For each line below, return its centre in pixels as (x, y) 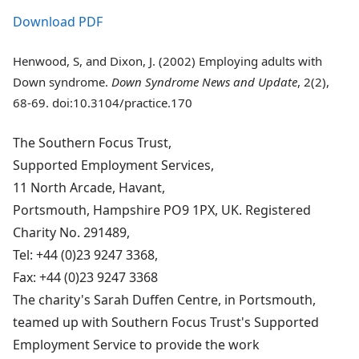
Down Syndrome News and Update (204, 82)
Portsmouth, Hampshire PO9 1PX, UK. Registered (162, 210)
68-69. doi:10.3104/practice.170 (103, 103)
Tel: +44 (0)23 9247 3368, (85, 254)
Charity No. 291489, (71, 232)
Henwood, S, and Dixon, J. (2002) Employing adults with (167, 61)
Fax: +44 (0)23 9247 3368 (85, 277)
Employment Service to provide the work (136, 344)
